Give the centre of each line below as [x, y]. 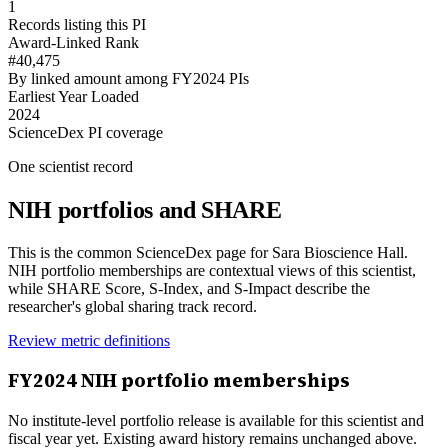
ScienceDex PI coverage [85, 132]
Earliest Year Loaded [73, 96]
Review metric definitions [89, 340]
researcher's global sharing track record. [132, 306]
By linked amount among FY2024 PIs [128, 78]
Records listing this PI [77, 24]
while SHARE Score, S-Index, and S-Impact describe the [189, 288]
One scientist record [70, 166]
